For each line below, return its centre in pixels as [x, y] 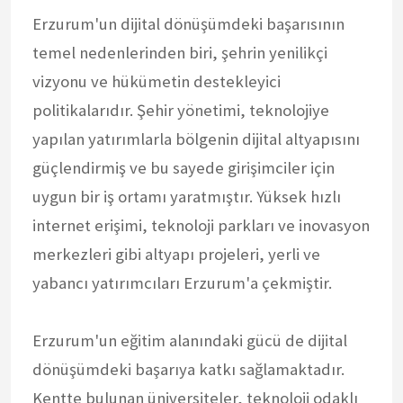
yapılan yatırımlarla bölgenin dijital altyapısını [196, 139]
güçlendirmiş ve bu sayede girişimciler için [184, 167]
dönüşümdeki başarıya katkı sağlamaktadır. [188, 369]
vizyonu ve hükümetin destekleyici [157, 81]
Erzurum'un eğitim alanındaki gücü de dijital [190, 340]
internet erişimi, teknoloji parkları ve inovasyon [201, 225]
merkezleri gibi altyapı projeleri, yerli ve [176, 254]
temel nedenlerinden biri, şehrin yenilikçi [180, 52]
